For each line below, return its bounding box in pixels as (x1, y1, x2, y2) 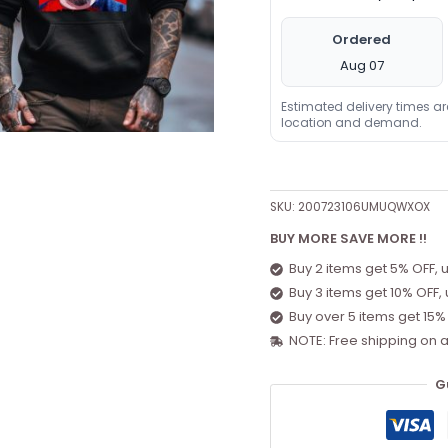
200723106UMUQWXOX (297, 198, 430, 215)
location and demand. (280, 113, 422, 131)
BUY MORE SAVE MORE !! (269, 228, 427, 248)
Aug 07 (339, 55, 384, 75)
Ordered (332, 29, 392, 49)
